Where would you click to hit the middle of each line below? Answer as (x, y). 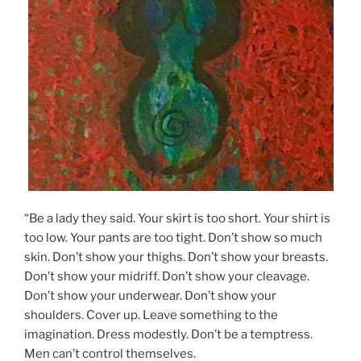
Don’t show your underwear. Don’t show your (150, 296)
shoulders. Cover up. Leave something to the (151, 315)
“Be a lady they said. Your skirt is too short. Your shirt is (177, 219)
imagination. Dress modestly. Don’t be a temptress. (168, 335)
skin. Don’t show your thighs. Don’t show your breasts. (176, 257)
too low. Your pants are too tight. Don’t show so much (173, 238)
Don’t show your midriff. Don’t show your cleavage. (167, 277)
